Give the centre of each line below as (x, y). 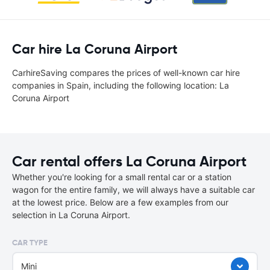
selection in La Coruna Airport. (71, 215)
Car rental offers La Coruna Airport (129, 162)
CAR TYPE (30, 243)
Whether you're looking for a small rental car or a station (122, 177)
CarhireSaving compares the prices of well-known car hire (126, 73)
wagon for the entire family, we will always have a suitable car (133, 190)
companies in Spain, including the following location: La (121, 85)
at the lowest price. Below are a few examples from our (120, 202)
